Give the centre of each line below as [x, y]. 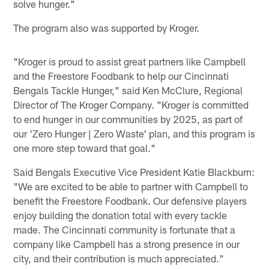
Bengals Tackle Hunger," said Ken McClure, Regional [128, 90]
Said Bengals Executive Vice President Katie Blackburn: [134, 171]
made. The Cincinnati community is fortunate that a [125, 229]
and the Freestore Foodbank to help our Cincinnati [121, 75]
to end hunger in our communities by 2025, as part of [128, 119]
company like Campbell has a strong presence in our [127, 243]
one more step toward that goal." [85, 147]
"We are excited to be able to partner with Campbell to [131, 186]
